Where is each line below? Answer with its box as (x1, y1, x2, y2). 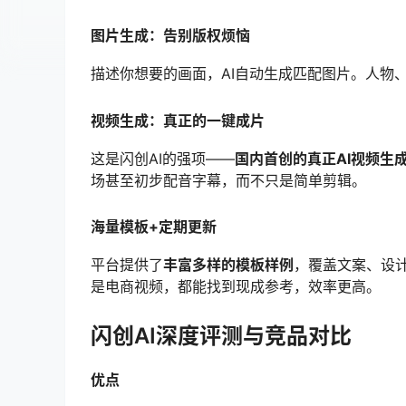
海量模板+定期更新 (91, 217, 217, 236)
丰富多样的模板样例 (163, 255, 294, 274)
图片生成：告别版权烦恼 (91, 26, 250, 45)
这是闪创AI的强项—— (91, 149, 235, 168)
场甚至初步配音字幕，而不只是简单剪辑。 (91, 170, 366, 189)
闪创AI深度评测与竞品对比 (91, 322, 352, 349)
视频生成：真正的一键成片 (91, 111, 265, 130)
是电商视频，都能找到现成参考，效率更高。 (91, 276, 381, 295)
